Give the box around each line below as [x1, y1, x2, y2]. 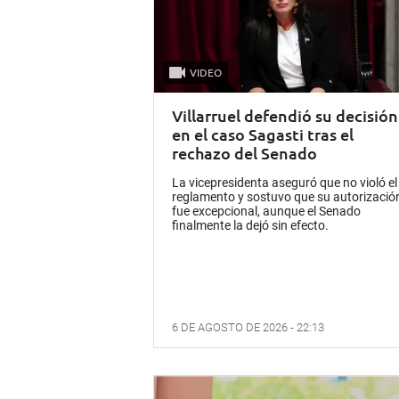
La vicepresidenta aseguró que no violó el [172, 175, 397, 191]
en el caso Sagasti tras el [172, 124, 354, 145]
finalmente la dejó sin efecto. [172, 218, 329, 233]
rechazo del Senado [172, 142, 317, 164]
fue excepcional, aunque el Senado [172, 204, 361, 219]
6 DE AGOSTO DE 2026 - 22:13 [172, 321, 324, 335]
